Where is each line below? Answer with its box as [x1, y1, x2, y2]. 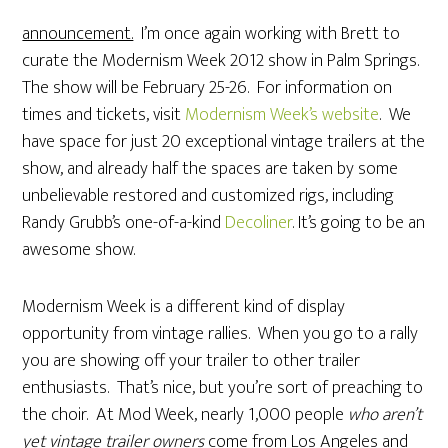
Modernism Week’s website [185, 100, 380, 130]
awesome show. [22, 235, 136, 265]
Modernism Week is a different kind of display [22, 292, 346, 322]
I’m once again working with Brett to [133, 19, 401, 49]
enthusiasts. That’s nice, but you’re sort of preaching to [22, 373, 424, 403]
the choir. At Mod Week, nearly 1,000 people [22, 400, 349, 430]
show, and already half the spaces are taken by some [22, 154, 399, 184]
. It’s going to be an [292, 208, 426, 238]
